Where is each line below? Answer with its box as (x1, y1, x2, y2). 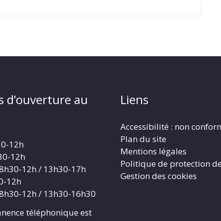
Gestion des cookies (120, 170, 197, 182)
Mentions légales (120, 146, 186, 157)
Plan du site (120, 133, 166, 145)
